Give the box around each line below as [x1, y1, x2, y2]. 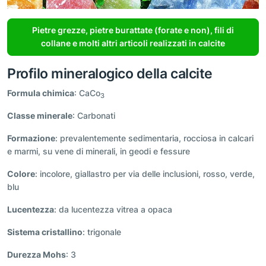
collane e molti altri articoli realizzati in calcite [41, 38, 225, 49]
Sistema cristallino [7, 227, 83, 237]
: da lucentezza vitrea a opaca [54, 204, 172, 215]
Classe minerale [7, 110, 72, 121]
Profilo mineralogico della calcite [7, 65, 213, 83]
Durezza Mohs [7, 249, 66, 260]
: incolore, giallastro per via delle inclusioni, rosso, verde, [35, 169, 255, 179]
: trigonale [83, 227, 121, 237]
